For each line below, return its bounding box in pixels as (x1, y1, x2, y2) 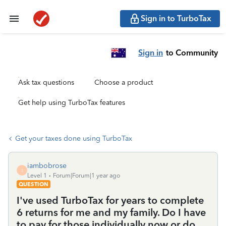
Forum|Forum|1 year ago (53, 172, 120, 179)
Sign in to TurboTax (141, 14, 211, 23)
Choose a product (94, 78, 153, 87)
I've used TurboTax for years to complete (17, 194, 204, 206)
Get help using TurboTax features (18, 98, 125, 107)
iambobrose (27, 161, 67, 170)
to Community (166, 47, 218, 58)
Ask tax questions (18, 78, 74, 87)
